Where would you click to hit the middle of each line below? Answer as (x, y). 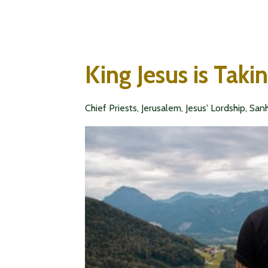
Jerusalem (161, 108)
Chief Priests (111, 108)
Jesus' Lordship (215, 108)
